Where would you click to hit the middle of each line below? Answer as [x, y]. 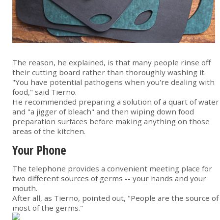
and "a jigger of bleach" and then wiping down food [103, 112]
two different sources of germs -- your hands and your [109, 179]
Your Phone [39, 150]
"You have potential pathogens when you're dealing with [113, 82]
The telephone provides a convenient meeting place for [112, 169]
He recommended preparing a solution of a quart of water [116, 102]
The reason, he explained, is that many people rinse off [111, 63]
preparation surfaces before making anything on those [111, 122]
